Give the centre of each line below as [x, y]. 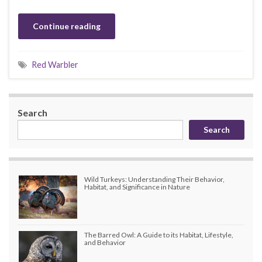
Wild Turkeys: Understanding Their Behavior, [154, 179]
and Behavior [105, 242]
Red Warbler [55, 64]
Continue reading [67, 26]
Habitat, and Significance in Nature [137, 187]
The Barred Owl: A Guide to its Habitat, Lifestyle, [159, 235]
